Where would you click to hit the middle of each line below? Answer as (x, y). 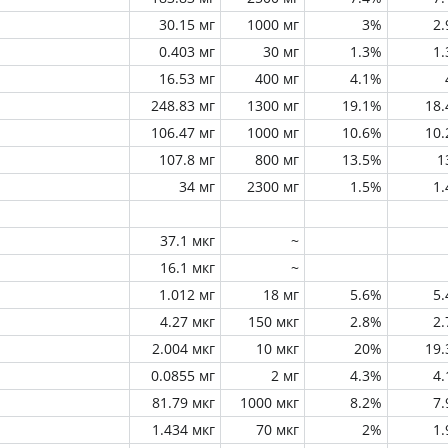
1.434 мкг (183, 429)
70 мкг (277, 429)
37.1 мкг (187, 240)
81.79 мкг (183, 402)
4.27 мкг (187, 321)
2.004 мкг (183, 348)
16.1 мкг (187, 267)
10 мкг (277, 348)
